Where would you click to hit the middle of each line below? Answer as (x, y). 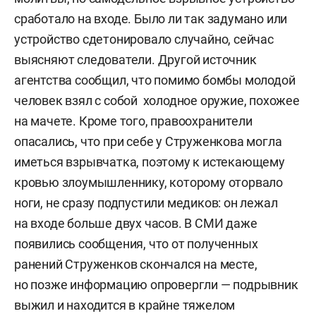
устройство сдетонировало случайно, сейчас (144, 39)
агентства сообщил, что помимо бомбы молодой (155, 80)
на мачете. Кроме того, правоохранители (133, 121)
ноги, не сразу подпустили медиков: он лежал (146, 202)
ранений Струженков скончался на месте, (136, 264)
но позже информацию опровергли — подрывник (156, 284)
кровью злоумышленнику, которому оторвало (148, 182)
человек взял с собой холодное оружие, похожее (157, 100)
